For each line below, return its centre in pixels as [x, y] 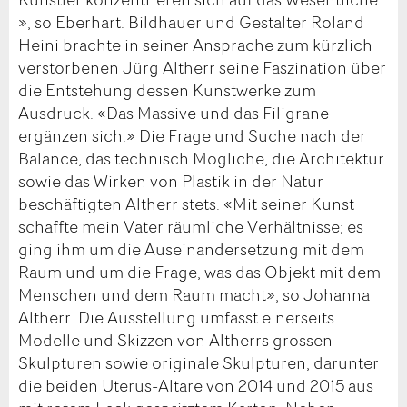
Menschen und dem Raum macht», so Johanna [194, 294]
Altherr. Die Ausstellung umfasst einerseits [176, 317]
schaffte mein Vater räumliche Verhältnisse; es [191, 226]
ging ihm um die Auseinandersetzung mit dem [191, 248]
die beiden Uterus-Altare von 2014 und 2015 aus [196, 385]
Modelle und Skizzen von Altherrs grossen [175, 339]
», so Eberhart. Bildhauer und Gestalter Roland [191, 21]
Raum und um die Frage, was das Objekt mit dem [199, 271]
